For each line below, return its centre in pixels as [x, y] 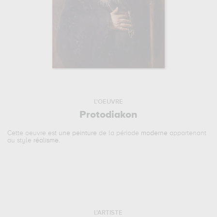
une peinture [78, 133]
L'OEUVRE [108, 102]
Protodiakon [108, 115]
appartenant [187, 133]
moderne [155, 133]
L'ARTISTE [108, 213]
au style [21, 140]
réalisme [46, 140]
